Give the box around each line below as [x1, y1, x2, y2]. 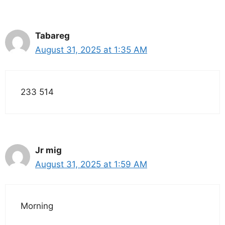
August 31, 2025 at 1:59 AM [35, 159, 147, 169]
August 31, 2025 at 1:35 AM [35, 45, 147, 55]
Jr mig [35, 145, 62, 155]
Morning [21, 201, 53, 211]
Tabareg [35, 31, 70, 41]
